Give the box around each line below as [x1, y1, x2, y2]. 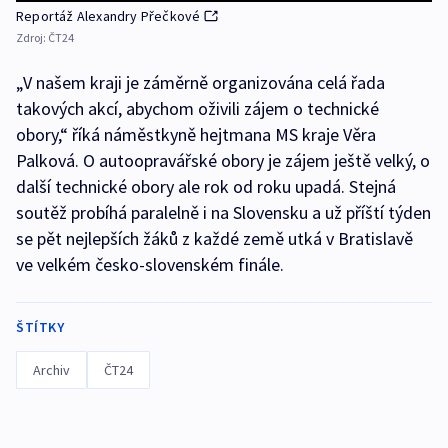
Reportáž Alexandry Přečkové [16, 7, 201, 26]
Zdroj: [16, 30, 48, 46]
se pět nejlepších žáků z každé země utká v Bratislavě [16, 227, 413, 251]
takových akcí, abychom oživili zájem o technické [16, 97, 379, 121]
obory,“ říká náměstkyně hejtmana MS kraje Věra [16, 123, 376, 147]
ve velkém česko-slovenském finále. [16, 253, 284, 277]
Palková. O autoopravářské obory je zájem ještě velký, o [16, 149, 430, 173]
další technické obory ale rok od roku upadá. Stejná [16, 175, 396, 199]
